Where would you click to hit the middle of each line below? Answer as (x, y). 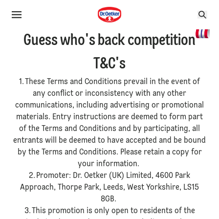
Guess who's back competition (109, 41)
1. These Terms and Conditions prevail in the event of (109, 82)
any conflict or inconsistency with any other (109, 94)
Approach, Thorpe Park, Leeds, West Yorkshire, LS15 (109, 188)
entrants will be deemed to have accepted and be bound (109, 141)
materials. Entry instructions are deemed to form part (109, 117)
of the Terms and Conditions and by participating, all (109, 129)
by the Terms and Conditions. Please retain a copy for (109, 153)
